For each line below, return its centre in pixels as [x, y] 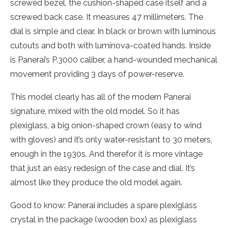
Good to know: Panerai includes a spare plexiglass [104, 205]
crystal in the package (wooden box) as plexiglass [104, 220]
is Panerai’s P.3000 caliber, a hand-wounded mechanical [114, 60]
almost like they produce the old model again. [96, 182]
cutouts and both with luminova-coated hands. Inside [110, 46]
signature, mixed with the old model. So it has [95, 111]
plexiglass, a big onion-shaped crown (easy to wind [106, 125]
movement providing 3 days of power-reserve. [97, 74]
